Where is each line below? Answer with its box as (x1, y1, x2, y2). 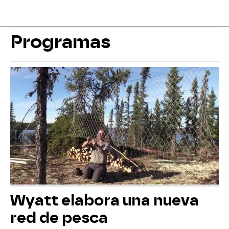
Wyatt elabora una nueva (10, 191, 199, 209)
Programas (10, 31, 111, 53)
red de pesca (10, 209, 108, 226)
